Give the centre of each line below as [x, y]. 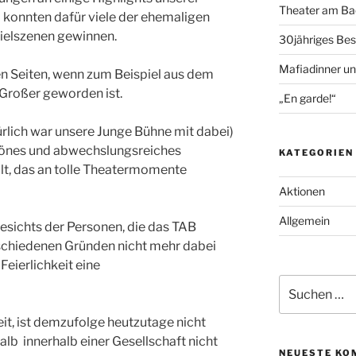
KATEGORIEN [316, 153]
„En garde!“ [307, 99]
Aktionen [302, 192]
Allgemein [304, 221]
